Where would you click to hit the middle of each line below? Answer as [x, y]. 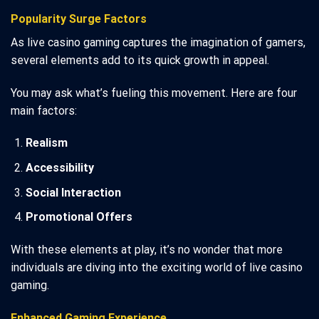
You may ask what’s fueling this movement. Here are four [154, 93]
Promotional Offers [79, 217]
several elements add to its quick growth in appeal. [140, 60]
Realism [46, 143]
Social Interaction [73, 192]
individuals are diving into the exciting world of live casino [157, 267]
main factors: [44, 110]
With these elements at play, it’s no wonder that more [147, 249]
